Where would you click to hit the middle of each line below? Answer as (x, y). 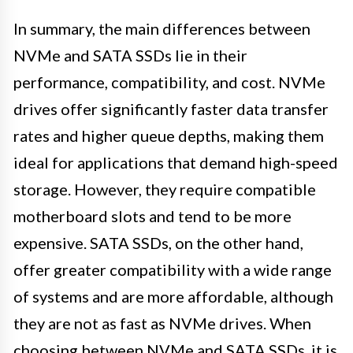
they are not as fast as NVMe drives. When (162, 323)
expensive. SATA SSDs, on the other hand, (158, 243)
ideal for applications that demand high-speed (176, 163)
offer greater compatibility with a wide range (173, 270)
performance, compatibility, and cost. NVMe (169, 82)
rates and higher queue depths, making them (169, 136)
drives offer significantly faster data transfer (171, 109)
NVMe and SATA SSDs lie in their (130, 56)
